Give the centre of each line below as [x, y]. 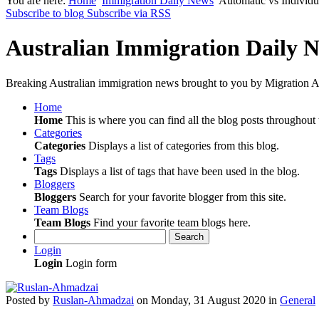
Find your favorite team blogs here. [171, 222]
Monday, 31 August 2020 [208, 300]
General [298, 300]
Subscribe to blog [45, 13]
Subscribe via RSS [129, 13]
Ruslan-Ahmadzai [93, 300]
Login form [90, 263]
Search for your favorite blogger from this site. [181, 197]
